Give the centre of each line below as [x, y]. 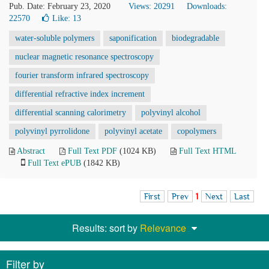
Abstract [31, 151]
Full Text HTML [207, 151]
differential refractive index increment [80, 94]
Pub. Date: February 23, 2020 [60, 6]
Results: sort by [106, 228]
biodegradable [195, 38]
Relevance [163, 228]
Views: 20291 [152, 6]
